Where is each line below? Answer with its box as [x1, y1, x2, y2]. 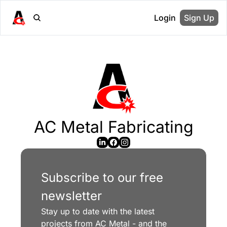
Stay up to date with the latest [41, 206, 155, 216]
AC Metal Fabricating [33, 117, 194, 137]
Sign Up [184, 13, 214, 23]
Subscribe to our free [41, 170, 163, 185]
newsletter [41, 188, 102, 203]
